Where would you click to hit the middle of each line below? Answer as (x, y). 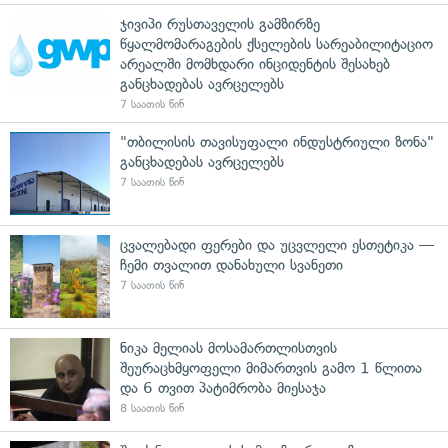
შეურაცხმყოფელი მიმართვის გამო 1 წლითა (271, 367)
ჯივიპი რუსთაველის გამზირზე (220, 23)
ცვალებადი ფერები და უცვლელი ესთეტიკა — (277, 244)
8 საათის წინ (152, 408)
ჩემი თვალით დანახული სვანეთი (231, 264)
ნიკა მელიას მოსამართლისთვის (228, 347)
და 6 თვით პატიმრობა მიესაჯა (223, 387)
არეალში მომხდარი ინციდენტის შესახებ (255, 63)
